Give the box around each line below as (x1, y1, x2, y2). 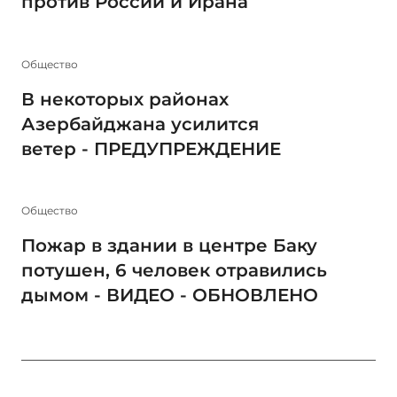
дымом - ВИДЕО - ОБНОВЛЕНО (21, 284, 318, 307)
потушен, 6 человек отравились (21, 260, 327, 282)
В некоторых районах (21, 88, 229, 110)
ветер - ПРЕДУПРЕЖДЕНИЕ (21, 137, 281, 160)
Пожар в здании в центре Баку (21, 235, 317, 257)
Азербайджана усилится (21, 113, 259, 135)
